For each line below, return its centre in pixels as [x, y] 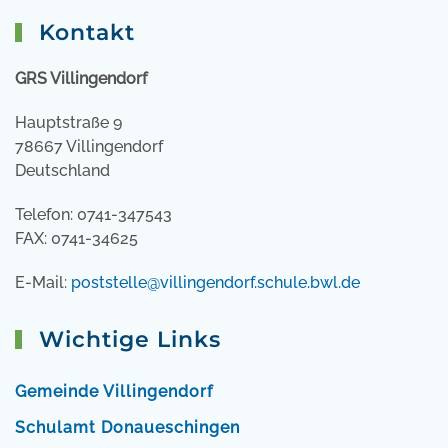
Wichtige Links [126, 340]
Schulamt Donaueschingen [127, 428]
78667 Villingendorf [91, 147]
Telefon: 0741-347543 [93, 215]
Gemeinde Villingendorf [114, 392]
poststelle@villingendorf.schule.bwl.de [215, 283]
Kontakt [83, 33]
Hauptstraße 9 [68, 123]
